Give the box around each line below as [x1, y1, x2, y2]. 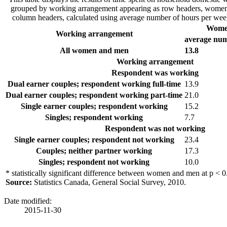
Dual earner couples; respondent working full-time [7, 80, 181, 89]
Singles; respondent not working [39, 158, 149, 167]
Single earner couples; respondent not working [14, 135, 174, 144]
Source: [6, 178, 34, 187]
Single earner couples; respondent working [20, 102, 168, 111]
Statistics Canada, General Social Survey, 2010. [34, 178, 186, 187]
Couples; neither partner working [36, 146, 152, 156]
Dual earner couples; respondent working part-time [6, 91, 182, 100]
